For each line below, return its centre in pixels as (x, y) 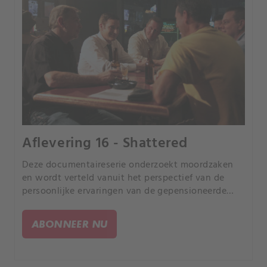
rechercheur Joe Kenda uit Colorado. (100, 204)
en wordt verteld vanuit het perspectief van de (123, 178)
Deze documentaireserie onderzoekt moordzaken (128, 165)
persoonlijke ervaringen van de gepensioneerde (124, 191)
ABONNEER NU (70, 224)
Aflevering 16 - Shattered (105, 144)
